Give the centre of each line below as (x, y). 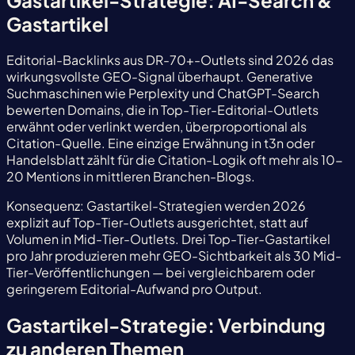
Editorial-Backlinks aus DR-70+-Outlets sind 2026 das (170, 60)
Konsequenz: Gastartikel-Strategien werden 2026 (156, 206)
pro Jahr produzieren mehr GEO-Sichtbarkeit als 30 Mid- (174, 256)
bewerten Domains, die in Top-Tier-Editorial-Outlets (162, 110)
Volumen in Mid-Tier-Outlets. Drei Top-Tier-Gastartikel (168, 239)
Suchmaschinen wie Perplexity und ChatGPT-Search (163, 94)
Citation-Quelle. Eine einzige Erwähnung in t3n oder (160, 143)
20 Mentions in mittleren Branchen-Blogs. (131, 177)
